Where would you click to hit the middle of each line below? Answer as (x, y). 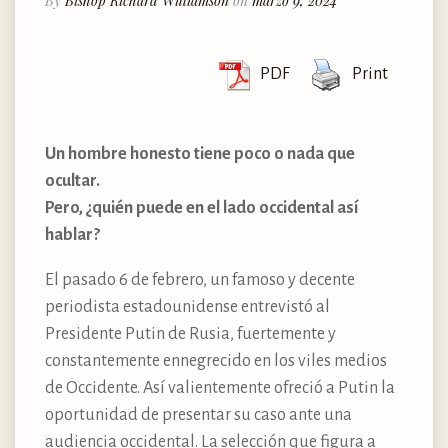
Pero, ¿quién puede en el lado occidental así (201, 207)
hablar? (72, 234)
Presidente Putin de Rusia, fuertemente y (190, 333)
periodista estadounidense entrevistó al (187, 306)
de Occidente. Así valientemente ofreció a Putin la (220, 387)
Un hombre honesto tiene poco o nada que (200, 153)
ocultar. (74, 180)
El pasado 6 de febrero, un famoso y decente (200, 279)
